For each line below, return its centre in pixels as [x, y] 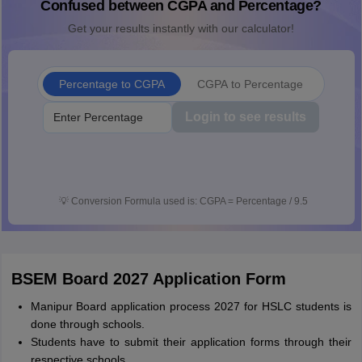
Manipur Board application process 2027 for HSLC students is [191, 306]
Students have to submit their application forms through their [191, 342]
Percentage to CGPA [112, 84]
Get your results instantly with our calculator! [181, 28]
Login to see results [246, 117]
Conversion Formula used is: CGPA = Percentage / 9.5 [189, 201]
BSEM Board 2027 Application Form [148, 279]
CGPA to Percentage [250, 84]
